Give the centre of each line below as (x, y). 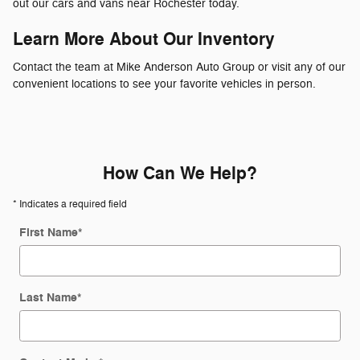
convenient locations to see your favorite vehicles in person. (164, 84)
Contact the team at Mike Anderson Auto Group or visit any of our (179, 67)
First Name (49, 232)
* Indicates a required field (70, 204)
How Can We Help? (180, 173)
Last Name (48, 297)
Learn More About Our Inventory (144, 40)
